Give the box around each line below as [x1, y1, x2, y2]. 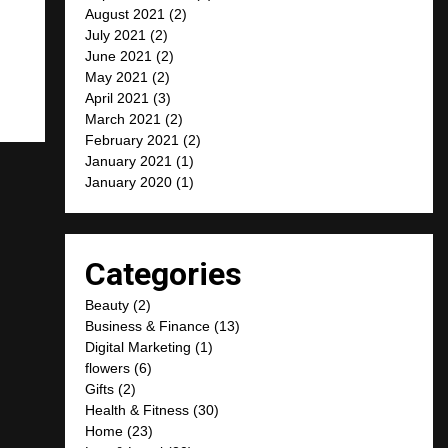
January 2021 [85, 152, 173, 169]
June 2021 [85, 47, 153, 64]
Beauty [85, 296, 130, 313]
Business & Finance [85, 317, 211, 334]
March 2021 [85, 110, 162, 127]
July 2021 [85, 26, 147, 43]
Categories [85, 254, 243, 293]
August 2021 [85, 5, 166, 22]
